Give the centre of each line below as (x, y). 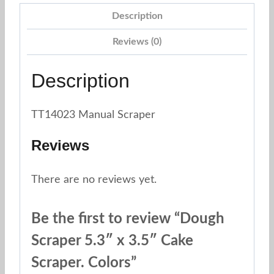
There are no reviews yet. (94, 180)
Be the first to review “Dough (128, 219)
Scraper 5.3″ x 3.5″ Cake (112, 241)
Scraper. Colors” (84, 263)
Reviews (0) (137, 41)
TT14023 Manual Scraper (93, 115)
